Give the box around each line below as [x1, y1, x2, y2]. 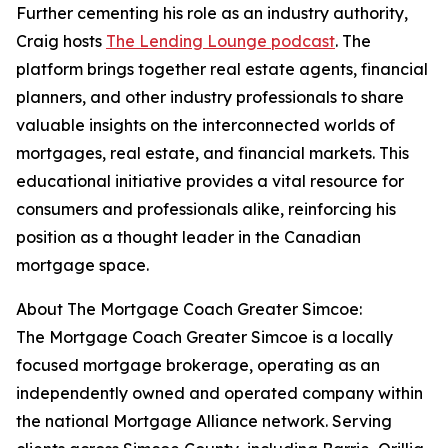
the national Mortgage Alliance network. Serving [16, 411, 392, 432]
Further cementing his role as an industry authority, [16, 3, 408, 24]
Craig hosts [16, 31, 106, 52]
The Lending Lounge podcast [106, 31, 335, 52]
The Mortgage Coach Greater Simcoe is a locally [16, 327, 393, 348]
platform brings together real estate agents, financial [16, 59, 428, 80]
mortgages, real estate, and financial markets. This [16, 143, 409, 164]
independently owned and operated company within [16, 383, 423, 404]
